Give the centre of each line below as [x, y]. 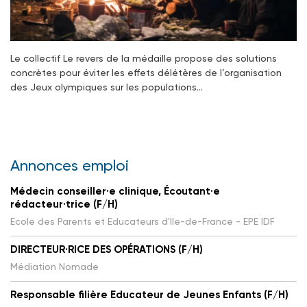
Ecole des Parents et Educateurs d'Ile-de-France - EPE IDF [143, 222]
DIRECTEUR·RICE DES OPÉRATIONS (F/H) [107, 250]
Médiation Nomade [54, 267]
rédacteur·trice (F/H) [64, 205]
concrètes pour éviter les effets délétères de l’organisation [146, 73]
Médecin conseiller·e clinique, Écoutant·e [115, 192]
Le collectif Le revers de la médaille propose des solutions [144, 59]
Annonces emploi [70, 166]
